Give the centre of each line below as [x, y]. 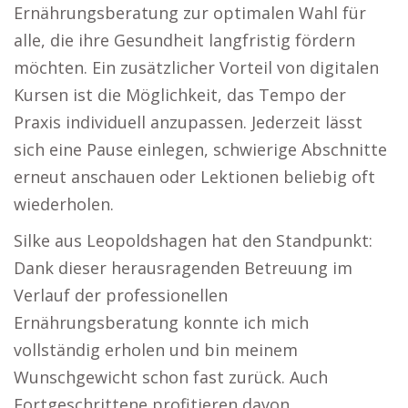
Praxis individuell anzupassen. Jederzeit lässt [188, 122]
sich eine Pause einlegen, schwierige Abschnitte [200, 149]
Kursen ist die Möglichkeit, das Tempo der [180, 95]
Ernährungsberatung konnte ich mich [161, 322]
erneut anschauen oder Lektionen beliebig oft [194, 177]
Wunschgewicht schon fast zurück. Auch [171, 377]
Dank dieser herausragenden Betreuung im [183, 268]
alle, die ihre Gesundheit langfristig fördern [184, 40]
